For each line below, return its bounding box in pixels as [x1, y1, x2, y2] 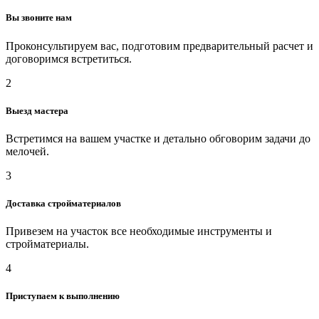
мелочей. [6, 145, 49, 157]
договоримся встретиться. [6, 52, 132, 65]
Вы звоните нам [6, 12, 72, 23]
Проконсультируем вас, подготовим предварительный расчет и [6, 39, 313, 52]
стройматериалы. [6, 238, 89, 251]
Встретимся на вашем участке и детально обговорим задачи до [6, 132, 310, 145]
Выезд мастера [6, 105, 68, 116]
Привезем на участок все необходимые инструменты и [6, 225, 272, 238]
